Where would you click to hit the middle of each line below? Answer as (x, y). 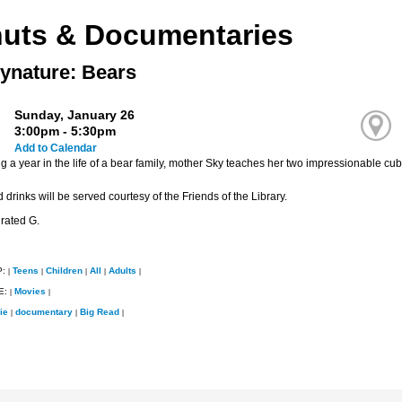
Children (64, 270)
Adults (122, 270)
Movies (30, 291)
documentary (44, 311)
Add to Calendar (56, 148)
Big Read (99, 311)
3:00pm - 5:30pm (66, 131)
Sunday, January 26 (75, 114)
